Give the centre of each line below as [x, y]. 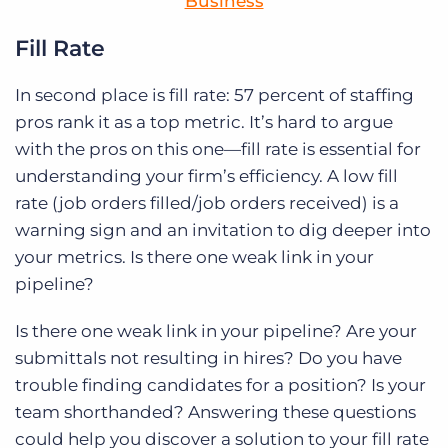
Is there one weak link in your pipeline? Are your [216, 331]
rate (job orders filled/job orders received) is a [207, 203]
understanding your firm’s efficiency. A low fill [206, 176]
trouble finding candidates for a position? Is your [220, 385]
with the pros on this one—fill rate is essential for [218, 149]
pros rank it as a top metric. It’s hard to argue [204, 122]
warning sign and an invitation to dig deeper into [223, 230]
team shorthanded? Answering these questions [215, 412]
